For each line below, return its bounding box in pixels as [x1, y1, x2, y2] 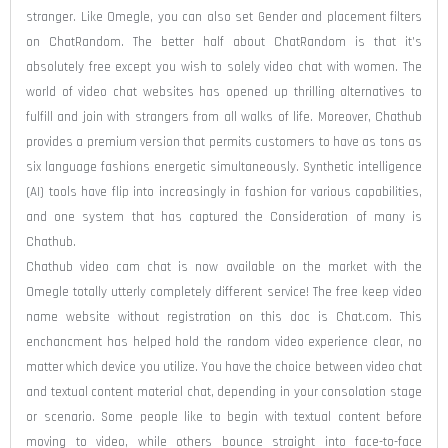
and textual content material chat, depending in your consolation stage [26, 383, 422, 400]
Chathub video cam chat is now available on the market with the [26, 258, 422, 275]
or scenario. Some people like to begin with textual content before [26, 408, 422, 425]
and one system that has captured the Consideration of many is [26, 208, 422, 225]
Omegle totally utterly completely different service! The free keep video [26, 283, 422, 300]
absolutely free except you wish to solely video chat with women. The [26, 58, 422, 75]
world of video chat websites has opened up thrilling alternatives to [26, 83, 422, 100]
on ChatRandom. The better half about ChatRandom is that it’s [26, 33, 422, 50]
